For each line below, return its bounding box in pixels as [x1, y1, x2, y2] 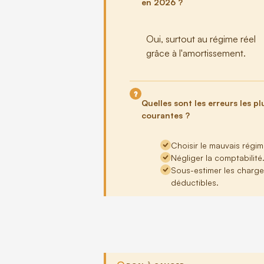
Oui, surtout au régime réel [146, 33, 256, 45]
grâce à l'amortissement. [146, 47, 246, 60]
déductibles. [171, 177, 219, 187]
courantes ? [141, 110, 190, 121]
